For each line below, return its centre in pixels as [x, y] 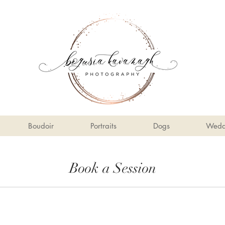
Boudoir [41, 126]
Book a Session [113, 168]
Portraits [103, 126]
